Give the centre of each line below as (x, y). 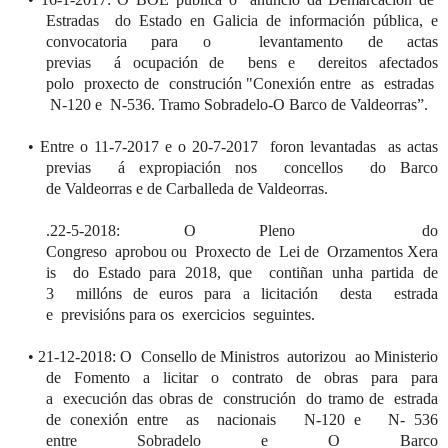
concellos (314, 167)
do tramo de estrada (367, 398)
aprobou (141, 251)
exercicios (213, 314)
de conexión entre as (132, 419)
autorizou (317, 356)
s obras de (185, 398)
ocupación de (184, 62)
